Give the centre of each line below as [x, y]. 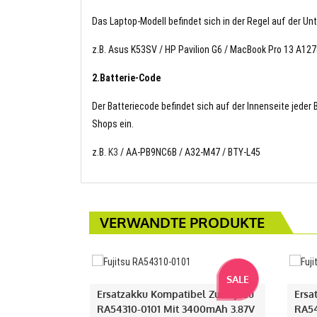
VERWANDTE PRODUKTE [182, 222]
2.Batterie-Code [126, 77]
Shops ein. [113, 123]
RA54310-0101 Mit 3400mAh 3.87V [176, 309]
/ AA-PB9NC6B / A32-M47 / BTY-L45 [189, 152]
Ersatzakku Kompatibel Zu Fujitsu [175, 294]
